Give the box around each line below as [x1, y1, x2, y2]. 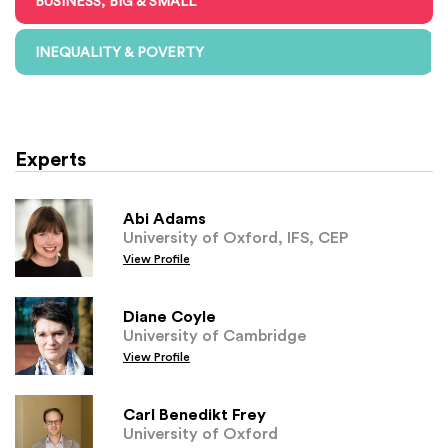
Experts [15, 145, 86, 171]
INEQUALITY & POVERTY [35, 43, 204, 60]
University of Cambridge [123, 325, 306, 346]
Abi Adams [123, 208, 206, 229]
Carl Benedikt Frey [123, 404, 266, 425]
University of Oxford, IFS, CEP [123, 227, 348, 248]
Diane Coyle [123, 306, 216, 327]
